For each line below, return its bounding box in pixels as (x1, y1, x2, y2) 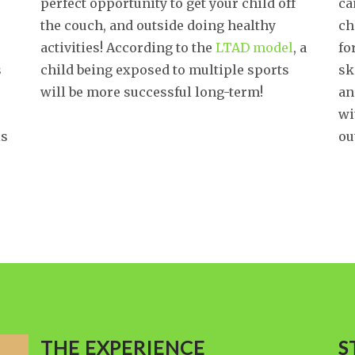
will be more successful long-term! (40, 84, 263, 100)
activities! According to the (40, 40, 216, 55)
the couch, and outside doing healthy (40, 17, 276, 33)
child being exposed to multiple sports (40, 62, 289, 78)
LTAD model (215, 40, 293, 55)
